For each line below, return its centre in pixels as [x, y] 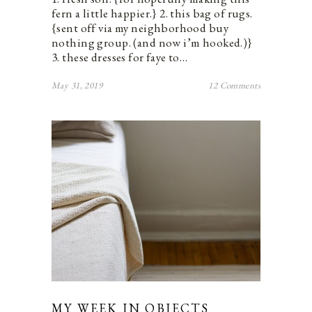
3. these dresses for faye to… [120, 57]
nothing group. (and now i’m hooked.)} [152, 43]
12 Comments [234, 86]
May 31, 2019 [77, 86]
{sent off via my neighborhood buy [140, 28]
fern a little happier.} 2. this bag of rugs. [152, 14]
